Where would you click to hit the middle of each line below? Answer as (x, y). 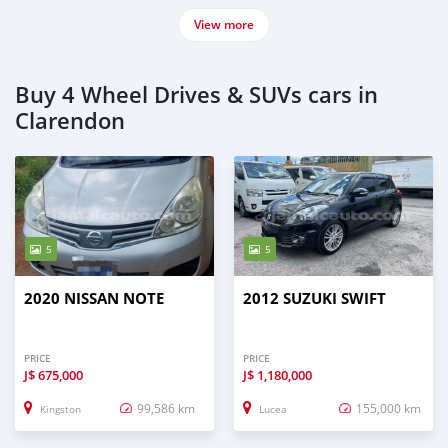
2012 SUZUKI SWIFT (314, 299)
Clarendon (70, 121)
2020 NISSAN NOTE (94, 299)
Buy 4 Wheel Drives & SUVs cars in (196, 95)
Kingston (60, 409)
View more (224, 25)
